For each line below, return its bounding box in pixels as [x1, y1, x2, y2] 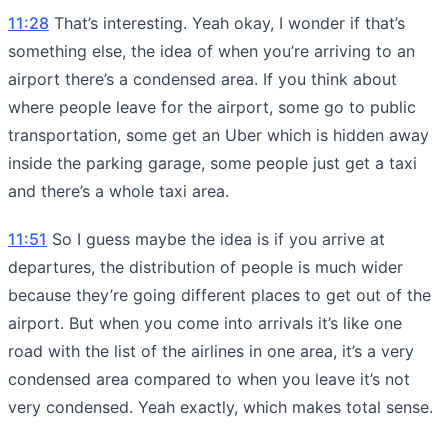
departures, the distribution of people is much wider [8, 256, 403, 277]
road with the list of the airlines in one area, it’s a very [8, 340, 414, 361]
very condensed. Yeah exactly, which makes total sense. [8, 396, 433, 417]
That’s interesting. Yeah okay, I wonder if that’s [49, 12, 405, 33]
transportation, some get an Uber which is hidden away [8, 124, 429, 145]
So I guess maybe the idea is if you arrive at [47, 228, 385, 249]
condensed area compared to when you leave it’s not [8, 368, 410, 389]
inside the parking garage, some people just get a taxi [8, 152, 417, 173]
